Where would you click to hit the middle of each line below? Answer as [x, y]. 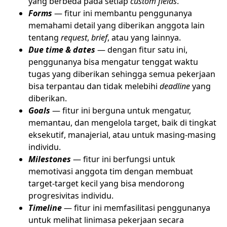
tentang [45, 37]
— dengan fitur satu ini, [141, 49]
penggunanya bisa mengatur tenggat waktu [113, 62]
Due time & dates [62, 49]
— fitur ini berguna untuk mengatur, [121, 110]
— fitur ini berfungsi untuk [123, 159]
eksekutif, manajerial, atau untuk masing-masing [122, 135]
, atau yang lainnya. [144, 37]
